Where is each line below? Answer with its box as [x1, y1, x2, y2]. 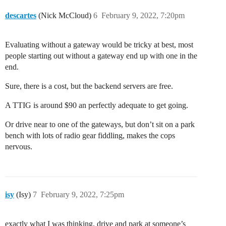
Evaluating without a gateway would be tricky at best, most [5, 40, 193, 49]
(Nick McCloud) [36, 11, 91, 20]
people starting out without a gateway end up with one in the [5, 51, 197, 60]
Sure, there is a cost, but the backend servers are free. [5, 81, 173, 90]
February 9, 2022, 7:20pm [101, 11, 185, 20]
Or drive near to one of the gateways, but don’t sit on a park [5, 120, 195, 129]
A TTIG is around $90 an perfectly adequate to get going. [5, 100, 188, 109]
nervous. [5, 142, 32, 151]
